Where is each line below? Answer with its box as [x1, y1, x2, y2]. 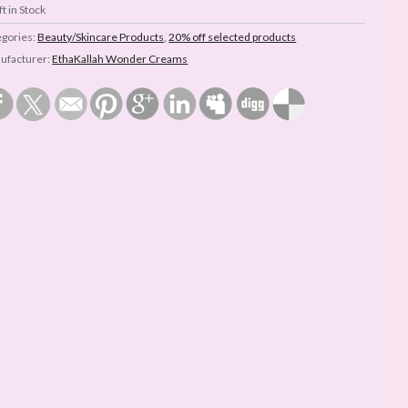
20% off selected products [168, 30, 297, 45]
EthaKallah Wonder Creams [52, 52, 189, 66]
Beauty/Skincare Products [37, 30, 165, 45]
